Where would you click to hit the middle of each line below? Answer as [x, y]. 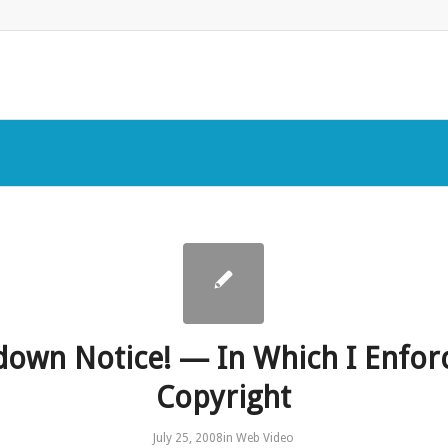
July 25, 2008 [188, 438]
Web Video [265, 438]
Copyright [224, 397]
